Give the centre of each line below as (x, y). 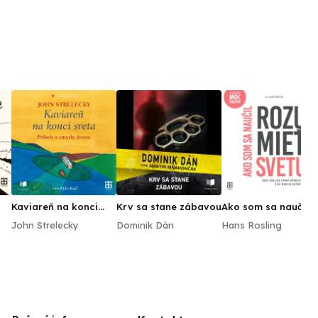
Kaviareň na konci (55, 207)
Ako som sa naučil (265, 207)
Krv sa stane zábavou (169, 207)
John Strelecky (45, 225)
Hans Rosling (252, 225)
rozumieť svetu (257, 218)
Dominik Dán (145, 225)
